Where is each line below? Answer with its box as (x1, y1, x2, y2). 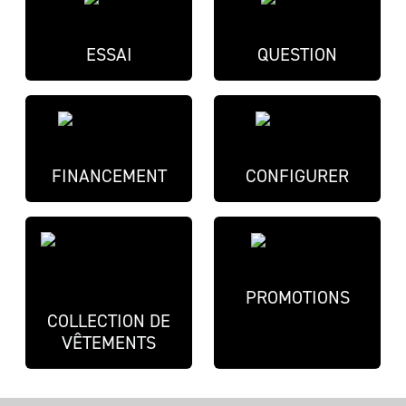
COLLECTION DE (47, 309, 170, 333)
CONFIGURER (246, 164, 349, 188)
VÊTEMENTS (62, 331, 156, 354)
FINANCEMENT (51, 164, 167, 188)
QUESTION (257, 43, 337, 66)
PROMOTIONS (245, 285, 350, 309)
